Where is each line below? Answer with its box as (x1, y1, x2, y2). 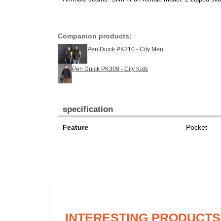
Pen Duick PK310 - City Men (87, 45, 163, 53)
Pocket (186, 123, 207, 131)
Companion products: (58, 32, 132, 40)
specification (63, 104, 113, 114)
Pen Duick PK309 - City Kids (72, 65, 148, 73)
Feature (63, 123, 88, 131)
